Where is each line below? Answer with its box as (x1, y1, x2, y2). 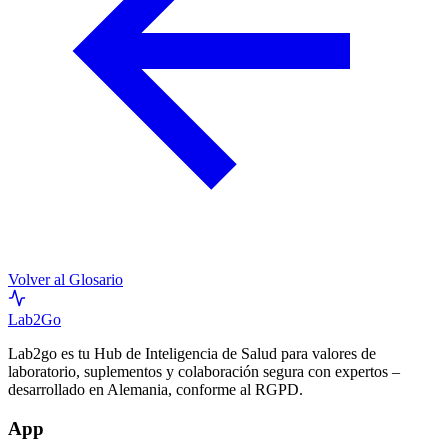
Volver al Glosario (8, 271, 123, 289)
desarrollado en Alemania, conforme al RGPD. (8, 381, 303, 399)
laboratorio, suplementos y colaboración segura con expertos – (8, 363, 400, 381)
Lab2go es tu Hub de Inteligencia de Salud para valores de (8, 345, 376, 363)
